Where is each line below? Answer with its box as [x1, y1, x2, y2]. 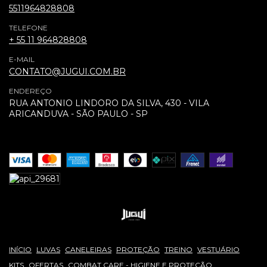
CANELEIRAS [65, 244, 111, 254]
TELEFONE [9, 23, 48, 32]
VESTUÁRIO [197, 244, 240, 254]
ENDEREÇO [9, 86, 52, 95]
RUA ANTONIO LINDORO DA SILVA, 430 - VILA [9, 97, 209, 108]
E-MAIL [9, 54, 35, 64]
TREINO [164, 244, 193, 254]
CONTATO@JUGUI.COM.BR [9, 66, 126, 77]
